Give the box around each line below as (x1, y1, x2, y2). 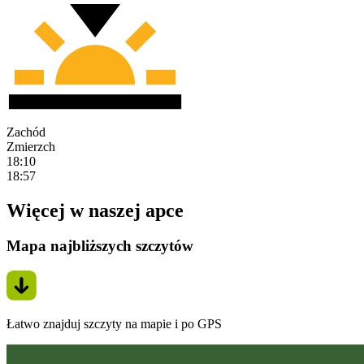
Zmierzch (6, 139, 55, 154)
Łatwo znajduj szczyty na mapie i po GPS (6, 317, 222, 331)
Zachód (6, 124, 45, 139)
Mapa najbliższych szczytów (6, 237, 193, 255)
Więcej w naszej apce (6, 199, 184, 221)
